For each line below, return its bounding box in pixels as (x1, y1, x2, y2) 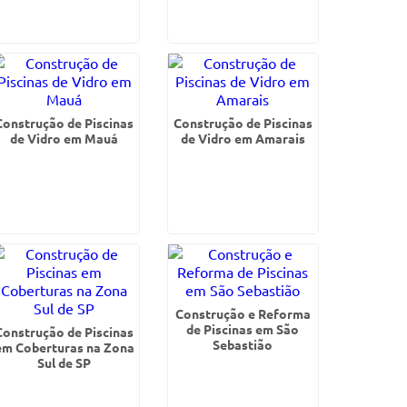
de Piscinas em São (186, 321, 300, 337)
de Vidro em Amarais (180, 130, 305, 146)
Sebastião (213, 336, 273, 352)
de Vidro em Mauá (10, 130, 119, 146)
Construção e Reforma (174, 305, 311, 322)
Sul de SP (37, 354, 92, 371)
